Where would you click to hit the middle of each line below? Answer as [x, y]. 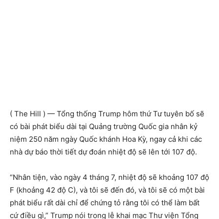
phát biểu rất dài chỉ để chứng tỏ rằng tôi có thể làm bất [105, 203]
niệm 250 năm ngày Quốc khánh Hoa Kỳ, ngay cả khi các [106, 139]
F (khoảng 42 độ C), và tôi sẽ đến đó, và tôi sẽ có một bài [107, 190]
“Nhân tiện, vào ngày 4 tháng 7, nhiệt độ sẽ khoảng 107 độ [109, 177]
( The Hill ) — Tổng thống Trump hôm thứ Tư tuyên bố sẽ [107, 114]
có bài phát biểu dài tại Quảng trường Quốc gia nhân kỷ [104, 127]
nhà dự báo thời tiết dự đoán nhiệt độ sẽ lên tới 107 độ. [103, 152]
